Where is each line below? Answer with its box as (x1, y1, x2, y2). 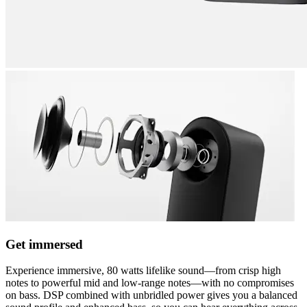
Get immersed (5, 236, 83, 251)
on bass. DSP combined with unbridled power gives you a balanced (5, 289, 297, 302)
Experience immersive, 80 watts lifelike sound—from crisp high (5, 265, 281, 277)
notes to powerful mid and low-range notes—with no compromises (5, 277, 294, 289)
